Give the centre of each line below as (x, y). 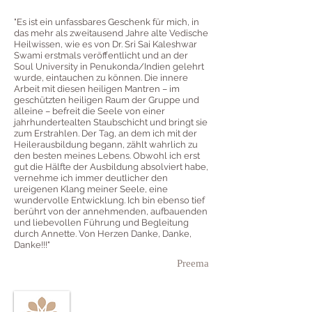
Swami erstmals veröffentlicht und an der (101, 55)
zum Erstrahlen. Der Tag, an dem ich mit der (106, 133)
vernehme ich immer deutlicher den (91, 178)
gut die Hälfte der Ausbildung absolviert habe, (111, 166)
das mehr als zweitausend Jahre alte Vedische (111, 33)
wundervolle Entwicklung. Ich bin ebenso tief (109, 200)
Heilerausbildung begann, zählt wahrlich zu (106, 144)
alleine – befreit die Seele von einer (89, 111)
